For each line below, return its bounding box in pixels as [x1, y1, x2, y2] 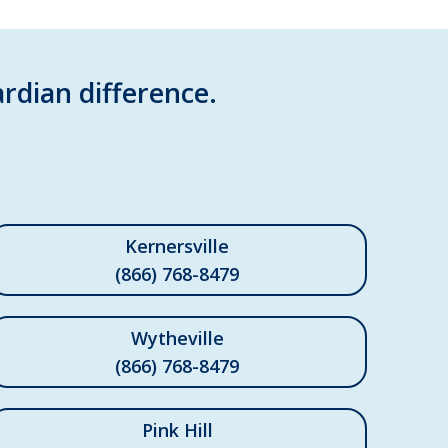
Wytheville [130, 326, 224, 351]
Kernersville [125, 234, 230, 259]
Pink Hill [141, 418, 213, 443]
